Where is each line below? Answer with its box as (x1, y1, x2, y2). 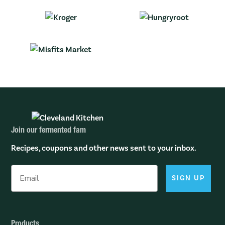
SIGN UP (171, 174, 205, 183)
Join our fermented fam (11, 127, 86, 136)
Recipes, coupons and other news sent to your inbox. (11, 143, 197, 153)
